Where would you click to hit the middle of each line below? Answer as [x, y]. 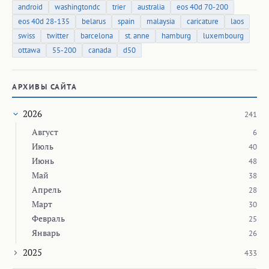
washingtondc [77, 7]
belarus [94, 21]
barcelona [97, 35]
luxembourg [223, 35]
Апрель [47, 189]
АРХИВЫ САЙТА [44, 86]
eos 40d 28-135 [44, 21]
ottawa [29, 50]
